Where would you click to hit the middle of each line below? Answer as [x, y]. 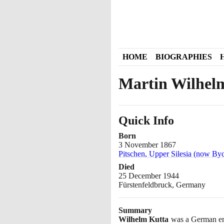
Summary [135, 210]
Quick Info [146, 120]
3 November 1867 [147, 144]
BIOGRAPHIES [184, 56]
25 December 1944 [149, 175]
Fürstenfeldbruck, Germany [162, 184]
